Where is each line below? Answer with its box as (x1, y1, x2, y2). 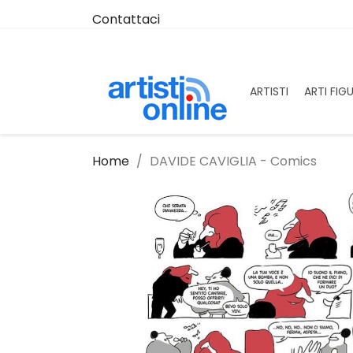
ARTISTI (249, 84, 288, 99)
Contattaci (92, 10, 160, 28)
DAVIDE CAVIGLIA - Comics (150, 152, 317, 170)
